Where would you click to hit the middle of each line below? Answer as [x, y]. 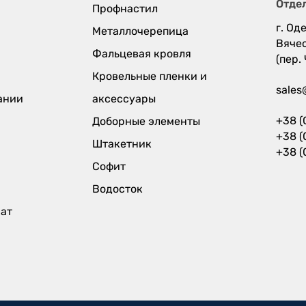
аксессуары [124, 99]
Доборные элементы [146, 122]
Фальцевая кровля [141, 54]
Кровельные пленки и [149, 76]
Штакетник [122, 144]
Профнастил [125, 9]
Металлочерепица [140, 31]
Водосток [117, 189]
